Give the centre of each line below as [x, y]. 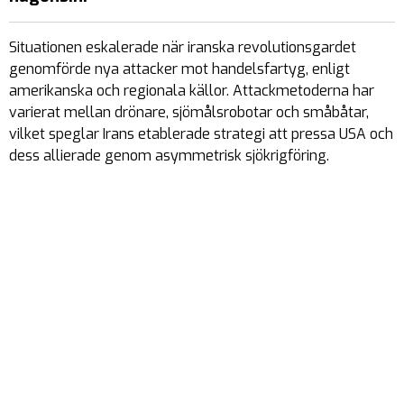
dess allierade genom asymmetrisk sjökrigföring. [169, 156]
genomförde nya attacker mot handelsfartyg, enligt [179, 69]
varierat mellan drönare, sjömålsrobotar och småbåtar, [189, 112]
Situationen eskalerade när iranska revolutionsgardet [183, 47]
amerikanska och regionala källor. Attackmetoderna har [192, 91]
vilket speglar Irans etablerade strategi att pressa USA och [201, 134]
